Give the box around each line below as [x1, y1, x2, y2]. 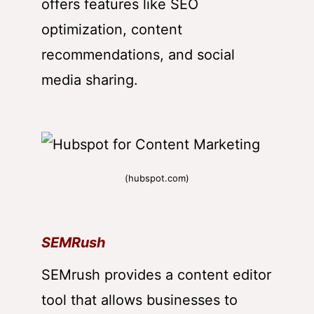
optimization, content [41, 20, 182, 38]
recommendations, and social [41, 46, 235, 63]
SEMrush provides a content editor [41, 266, 271, 283]
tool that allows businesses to [41, 291, 238, 308]
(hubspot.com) [125, 172, 189, 184]
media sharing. [41, 71, 138, 88]
